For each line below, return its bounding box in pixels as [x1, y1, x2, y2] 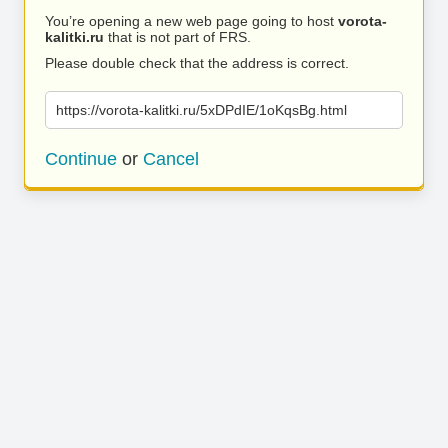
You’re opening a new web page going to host [45, 13, 338, 29]
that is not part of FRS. [104, 29, 251, 45]
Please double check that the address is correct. [45, 55, 349, 71]
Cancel [143, 149, 199, 169]
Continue [45, 149, 117, 169]
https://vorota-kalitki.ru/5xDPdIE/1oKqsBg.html [56, 102, 347, 118]
